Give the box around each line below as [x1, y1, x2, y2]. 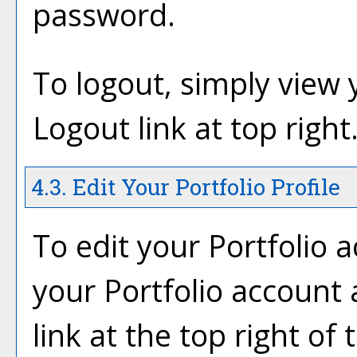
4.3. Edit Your [25, 172, 175, 202]
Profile [265, 172, 340, 202]
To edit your [33, 226, 208, 266]
